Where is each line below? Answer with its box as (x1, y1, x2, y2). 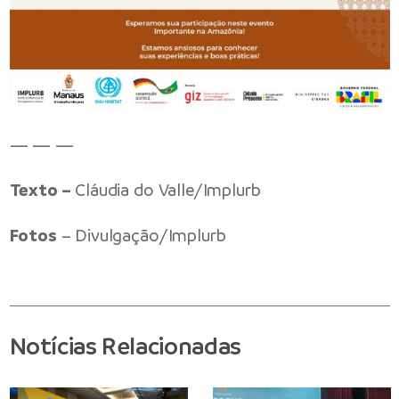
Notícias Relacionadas (9, 330, 241, 362)
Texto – (9, 179, 71, 202)
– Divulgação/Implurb (56, 224, 226, 248)
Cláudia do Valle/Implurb (70, 179, 261, 202)
